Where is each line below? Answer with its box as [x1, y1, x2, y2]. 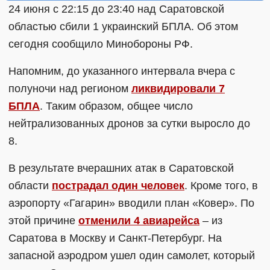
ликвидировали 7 [131, 82, 225, 95]
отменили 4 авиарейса [78, 214, 199, 227]
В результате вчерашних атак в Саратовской [8, 162, 234, 174]
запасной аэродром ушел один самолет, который [8, 249, 255, 262]
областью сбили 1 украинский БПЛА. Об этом [8, 20, 238, 33]
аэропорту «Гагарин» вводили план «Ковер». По [8, 196, 254, 209]
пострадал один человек [52, 179, 184, 192]
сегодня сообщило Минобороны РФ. [8, 37, 193, 50]
